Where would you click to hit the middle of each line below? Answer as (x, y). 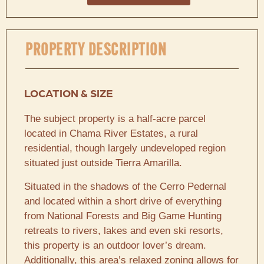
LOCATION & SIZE (68, 94)
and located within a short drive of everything (123, 201)
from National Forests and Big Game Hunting (123, 216)
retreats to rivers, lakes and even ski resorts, (124, 230)
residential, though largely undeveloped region (125, 148)
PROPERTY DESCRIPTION (96, 49)
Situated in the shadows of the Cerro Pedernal (125, 186)
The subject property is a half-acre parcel (115, 119)
